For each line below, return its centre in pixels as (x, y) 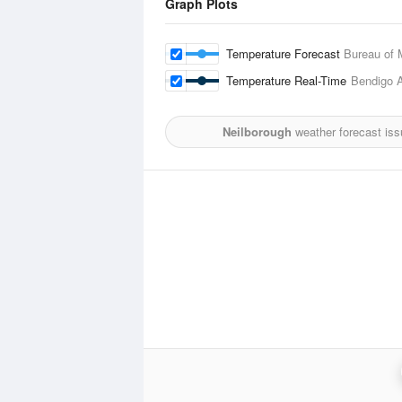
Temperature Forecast (285, 53)
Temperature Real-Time (288, 80)
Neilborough (257, 131)
